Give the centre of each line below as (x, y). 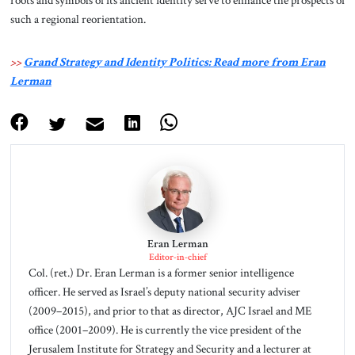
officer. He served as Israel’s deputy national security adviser (164, 292)
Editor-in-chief (177, 258)
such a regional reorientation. (78, 19)
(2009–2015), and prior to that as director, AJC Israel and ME (170, 311)
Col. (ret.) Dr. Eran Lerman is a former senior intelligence (161, 273)
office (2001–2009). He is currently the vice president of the (164, 330)
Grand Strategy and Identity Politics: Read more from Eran (174, 61)
